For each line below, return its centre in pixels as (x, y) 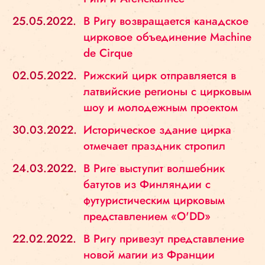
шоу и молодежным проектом (161, 107)
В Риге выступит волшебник (154, 168)
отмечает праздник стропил (154, 146)
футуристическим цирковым (154, 200)
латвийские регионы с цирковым (167, 91)
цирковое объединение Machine (167, 37)
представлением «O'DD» (147, 216)
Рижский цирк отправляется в (160, 75)
